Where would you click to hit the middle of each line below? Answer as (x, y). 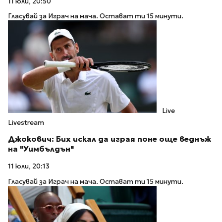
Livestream (26, 122)
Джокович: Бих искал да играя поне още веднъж (110, 139)
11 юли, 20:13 (29, 166)
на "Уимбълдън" (41, 149)
